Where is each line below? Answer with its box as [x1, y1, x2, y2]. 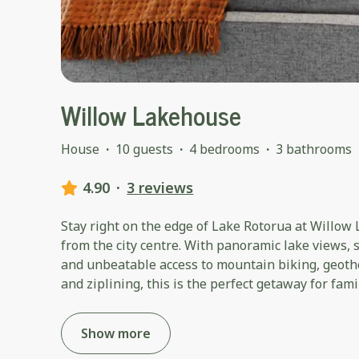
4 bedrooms [189, 140, 260, 159]
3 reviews [127, 178, 194, 198]
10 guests [115, 140, 173, 159]
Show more [81, 325, 151, 343]
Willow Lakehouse [61, 94, 241, 136]
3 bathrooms [276, 140, 352, 159]
